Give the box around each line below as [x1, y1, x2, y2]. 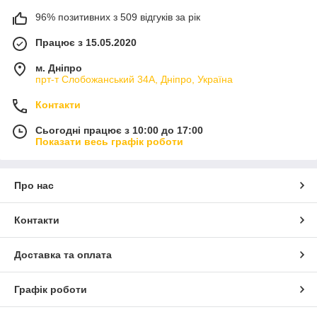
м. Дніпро [35, 62, 82, 74]
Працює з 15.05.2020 [35, 37, 137, 49]
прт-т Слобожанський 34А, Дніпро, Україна [35, 74, 233, 86]
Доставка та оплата [14, 249, 112, 261]
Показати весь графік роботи [35, 136, 183, 148]
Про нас [14, 180, 54, 192]
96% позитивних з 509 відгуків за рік [35, 11, 200, 23]
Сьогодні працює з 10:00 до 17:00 [35, 125, 203, 137]
